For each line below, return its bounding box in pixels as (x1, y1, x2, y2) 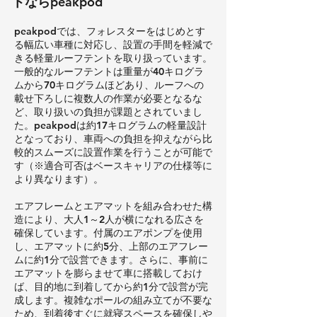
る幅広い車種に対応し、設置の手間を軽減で (14, 38, 212, 51)
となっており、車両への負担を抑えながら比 (14, 132, 212, 145)
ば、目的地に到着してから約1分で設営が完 (14, 279, 208, 293)
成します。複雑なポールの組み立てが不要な (14, 293, 212, 306)
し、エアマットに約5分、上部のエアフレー (14, 239, 208, 253)
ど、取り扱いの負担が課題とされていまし (14, 105, 202, 118)
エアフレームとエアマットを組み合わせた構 (14, 199, 212, 212)
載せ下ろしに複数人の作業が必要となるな (14, 91, 202, 105)
